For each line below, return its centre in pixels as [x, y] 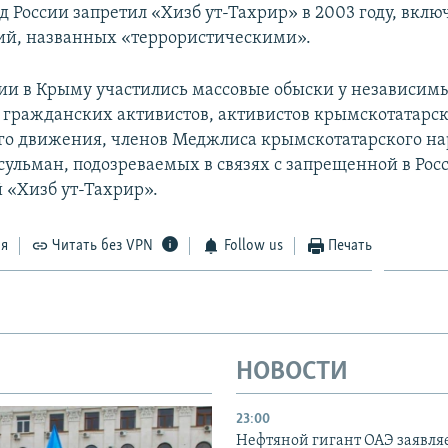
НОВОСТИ [292, 372]
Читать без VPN [103, 245]
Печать [350, 245]
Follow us [253, 245]
